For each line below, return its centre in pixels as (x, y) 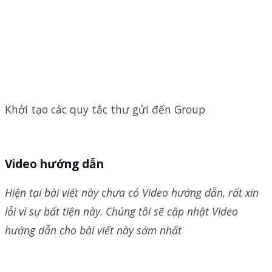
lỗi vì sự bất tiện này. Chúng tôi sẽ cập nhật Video (121, 211)
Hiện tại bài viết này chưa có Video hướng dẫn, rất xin (132, 192)
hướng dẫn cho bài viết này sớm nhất (93, 230)
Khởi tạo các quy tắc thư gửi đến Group (105, 110)
